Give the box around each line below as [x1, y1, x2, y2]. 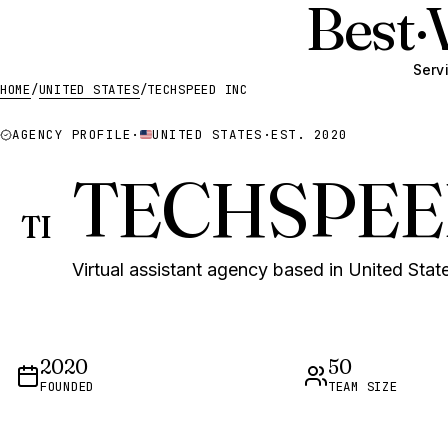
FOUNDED [40, 378, 95, 395]
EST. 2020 [271, 125, 348, 143]
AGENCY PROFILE [12, 125, 132, 143]
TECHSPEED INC [147, 81, 248, 98]
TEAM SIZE [328, 378, 398, 395]
